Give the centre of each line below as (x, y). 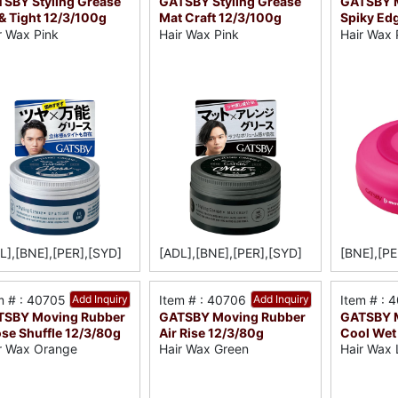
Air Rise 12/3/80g (212, 332)
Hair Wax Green (204, 349)
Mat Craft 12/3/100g (221, 18)
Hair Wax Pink (199, 34)
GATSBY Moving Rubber (233, 316)
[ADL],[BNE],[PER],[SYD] (231, 252)
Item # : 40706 (203, 299)
